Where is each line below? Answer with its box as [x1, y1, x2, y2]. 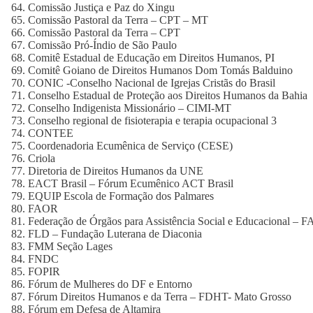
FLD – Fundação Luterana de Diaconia [28, 228, 202, 240]
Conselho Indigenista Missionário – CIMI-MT [28, 102, 231, 114]
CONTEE [28, 127, 73, 139]
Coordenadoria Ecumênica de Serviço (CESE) [28, 140, 233, 152]
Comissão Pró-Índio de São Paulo [28, 39, 177, 51]
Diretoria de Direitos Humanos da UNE [28, 165, 203, 177]
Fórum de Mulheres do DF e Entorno [28, 278, 192, 290]
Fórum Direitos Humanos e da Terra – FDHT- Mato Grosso [28, 291, 291, 303]
